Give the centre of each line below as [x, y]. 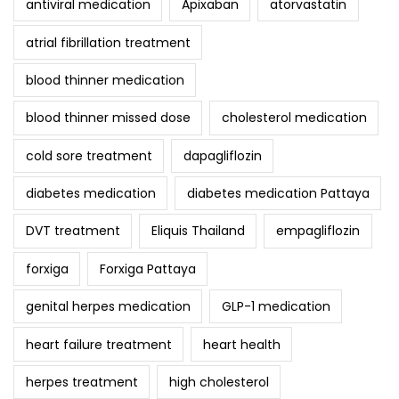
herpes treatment [81, 382]
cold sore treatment [89, 155]
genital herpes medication [108, 307]
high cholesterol [219, 382]
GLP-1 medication [276, 307]
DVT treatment [73, 231]
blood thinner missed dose [108, 118]
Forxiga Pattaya [147, 269]
